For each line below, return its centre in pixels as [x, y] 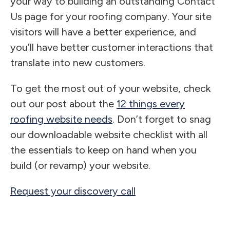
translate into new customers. [78, 62]
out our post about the [63, 103]
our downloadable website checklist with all [109, 134]
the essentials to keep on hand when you [103, 150]
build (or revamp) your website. [80, 165]
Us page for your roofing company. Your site [111, 16]
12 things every [151, 103]
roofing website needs [61, 119]
